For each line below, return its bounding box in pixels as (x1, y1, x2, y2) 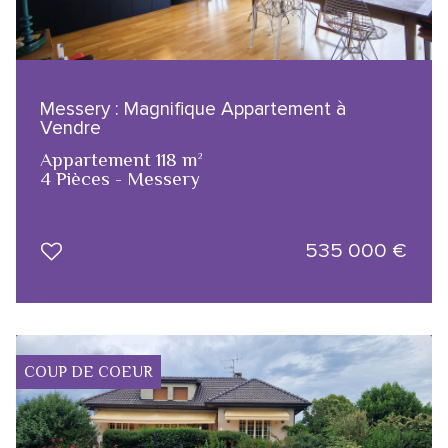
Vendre (40, 115, 101, 140)
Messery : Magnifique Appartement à (40, 96, 346, 121)
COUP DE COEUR (24, 362, 153, 381)
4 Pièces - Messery (40, 167, 200, 189)
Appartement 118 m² (40, 148, 203, 170)
